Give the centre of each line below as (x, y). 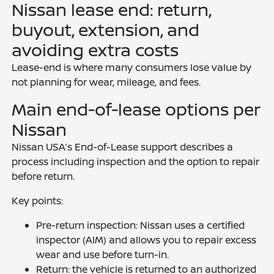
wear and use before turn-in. (103, 254)
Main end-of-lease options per (136, 109)
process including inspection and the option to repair (136, 161)
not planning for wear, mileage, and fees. (106, 82)
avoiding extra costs (95, 50)
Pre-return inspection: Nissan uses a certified (141, 225)
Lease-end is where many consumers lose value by (132, 67)
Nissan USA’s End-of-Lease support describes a (123, 147)
